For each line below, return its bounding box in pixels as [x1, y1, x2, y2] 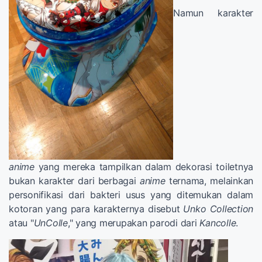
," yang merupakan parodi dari [67, 217, 200, 229]
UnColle [33, 217, 68, 229]
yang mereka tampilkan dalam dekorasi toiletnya [34, 161, 253, 173]
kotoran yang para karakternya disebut [9, 203, 184, 215]
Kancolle [199, 217, 236, 229]
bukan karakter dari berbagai [9, 175, 140, 187]
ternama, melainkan [165, 175, 254, 187]
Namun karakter [173, 6, 253, 19]
